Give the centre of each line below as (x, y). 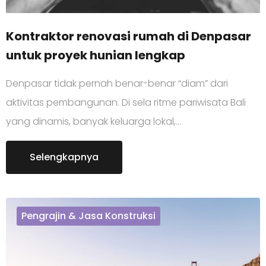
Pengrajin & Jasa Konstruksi (88, 216)
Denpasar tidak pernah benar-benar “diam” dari (117, 83)
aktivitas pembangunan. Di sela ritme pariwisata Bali (126, 102)
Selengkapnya (64, 157)
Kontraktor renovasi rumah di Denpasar (129, 36)
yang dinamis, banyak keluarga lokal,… (94, 121)
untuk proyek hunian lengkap (96, 55)
